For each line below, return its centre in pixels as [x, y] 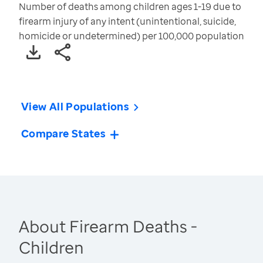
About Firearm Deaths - [108, 226]
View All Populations [75, 107]
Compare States [64, 134]
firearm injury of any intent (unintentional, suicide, [127, 21]
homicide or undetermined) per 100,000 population [131, 36]
